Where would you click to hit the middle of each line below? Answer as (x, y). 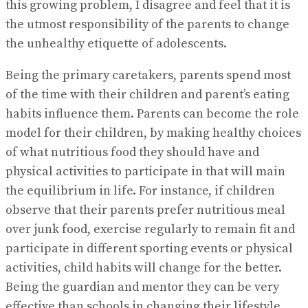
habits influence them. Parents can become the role (152, 114)
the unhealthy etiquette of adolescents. (116, 44)
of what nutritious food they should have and (132, 153)
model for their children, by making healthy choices (153, 133)
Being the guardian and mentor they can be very (142, 287)
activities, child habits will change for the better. (144, 268)
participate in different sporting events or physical (149, 249)
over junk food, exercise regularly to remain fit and (150, 230)
